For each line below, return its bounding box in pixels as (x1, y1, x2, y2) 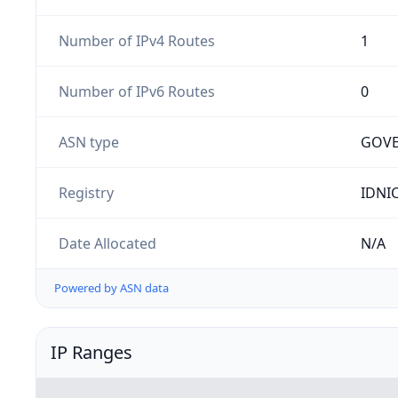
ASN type (58, 131, 119, 152)
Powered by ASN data (54, 280, 169, 297)
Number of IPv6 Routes (58, 81, 215, 101)
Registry (58, 182, 114, 203)
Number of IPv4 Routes (58, 30, 215, 51)
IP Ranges (51, 340, 132, 365)
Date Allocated (58, 233, 156, 253)
